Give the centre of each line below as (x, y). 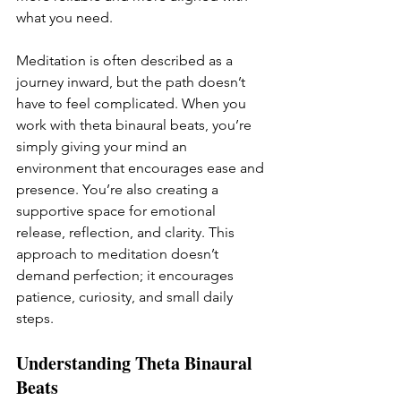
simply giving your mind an (103, 147)
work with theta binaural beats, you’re (136, 125)
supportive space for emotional (118, 211)
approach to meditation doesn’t (119, 254)
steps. (37, 319)
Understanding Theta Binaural (137, 363)
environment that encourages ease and (142, 168)
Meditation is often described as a (126, 61)
